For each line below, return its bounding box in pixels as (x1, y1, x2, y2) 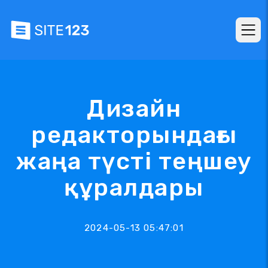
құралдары (64, 173, 204, 202)
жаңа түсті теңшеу (16, 147, 252, 175)
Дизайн (87, 95, 181, 123)
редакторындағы (31, 121, 237, 149)
